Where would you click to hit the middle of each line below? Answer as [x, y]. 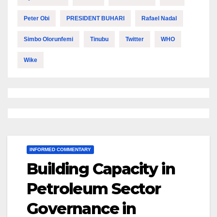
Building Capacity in [101, 169]
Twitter [135, 39]
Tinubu [99, 39]
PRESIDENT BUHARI [95, 19]
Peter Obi [37, 19]
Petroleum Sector [94, 189]
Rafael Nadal [159, 19]
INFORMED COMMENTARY [60, 150]
